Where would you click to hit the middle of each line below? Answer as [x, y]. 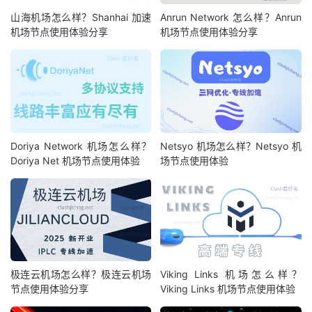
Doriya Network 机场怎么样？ [81, 146]
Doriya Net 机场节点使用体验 [75, 160]
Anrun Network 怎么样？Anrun [231, 17]
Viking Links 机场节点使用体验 [228, 289]
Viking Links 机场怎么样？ [231, 274]
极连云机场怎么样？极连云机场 [81, 274]
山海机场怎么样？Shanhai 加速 [81, 17]
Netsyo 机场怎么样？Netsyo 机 [231, 146]
